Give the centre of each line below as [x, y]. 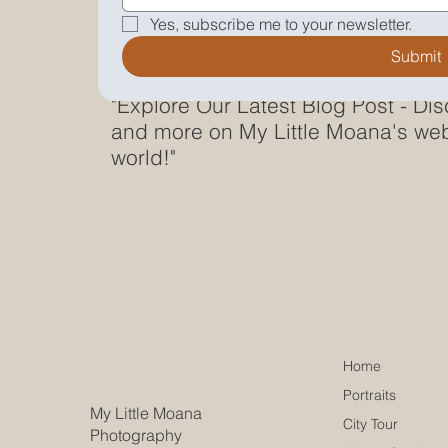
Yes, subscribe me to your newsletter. [281, 23]
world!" [143, 157]
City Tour [370, 424]
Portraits [369, 395]
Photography [136, 434]
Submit [416, 55]
